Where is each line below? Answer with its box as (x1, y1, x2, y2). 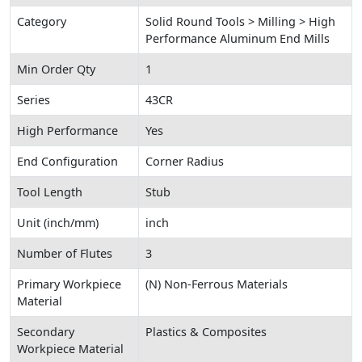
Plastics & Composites (145, 323, 267, 339)
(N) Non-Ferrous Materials (145, 276, 288, 292)
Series (17, 91, 50, 107)
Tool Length (17, 183, 82, 200)
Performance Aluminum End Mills (145, 30, 330, 46)
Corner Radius (145, 153, 224, 169)
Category (17, 13, 66, 29)
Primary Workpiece (17, 276, 121, 292)
